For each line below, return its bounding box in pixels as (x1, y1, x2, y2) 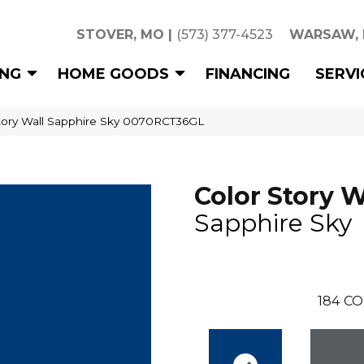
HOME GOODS (58, 64, 169, 83)
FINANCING (206, 64, 290, 83)
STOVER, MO (76, 27, 164, 42)
